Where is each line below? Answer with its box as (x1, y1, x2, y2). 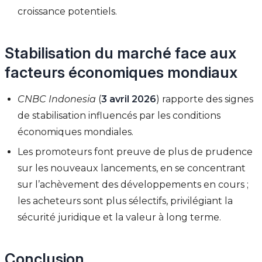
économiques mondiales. (18, 126, 134, 137)
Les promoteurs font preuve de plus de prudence (18, 146, 253, 158)
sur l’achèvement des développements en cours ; (18, 179, 249, 191)
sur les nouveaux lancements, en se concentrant (18, 163, 246, 174)
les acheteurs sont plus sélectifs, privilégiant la (18, 195, 233, 207)
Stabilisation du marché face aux (5, 43, 236, 62)
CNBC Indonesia (18, 93, 96, 105)
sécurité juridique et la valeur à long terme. (18, 212, 222, 223)
